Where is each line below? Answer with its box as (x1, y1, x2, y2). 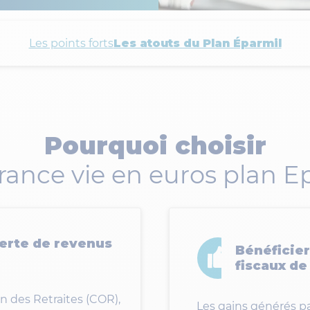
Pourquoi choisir (44, 130, 266, 161)
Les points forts (28, 36, 113, 50)
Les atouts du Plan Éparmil (113, 36, 282, 50)
